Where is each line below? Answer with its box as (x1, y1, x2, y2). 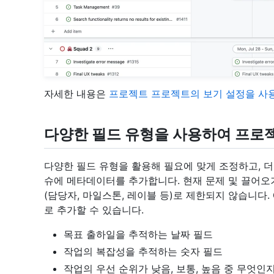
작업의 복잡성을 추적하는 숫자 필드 (64, 245, 223, 258)
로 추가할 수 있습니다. (44, 204, 144, 217)
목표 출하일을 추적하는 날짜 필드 (64, 228, 213, 241)
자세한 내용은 (44, 87, 109, 100)
